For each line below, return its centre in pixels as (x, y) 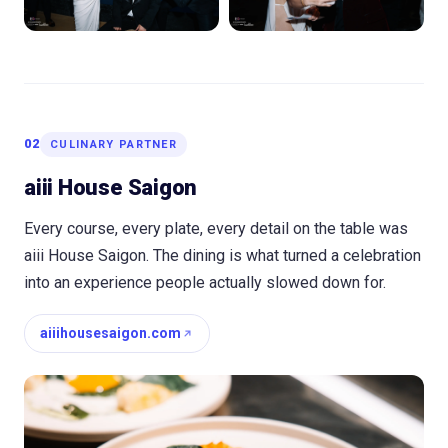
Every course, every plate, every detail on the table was (216, 228)
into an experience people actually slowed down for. (205, 282)
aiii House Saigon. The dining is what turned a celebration (222, 255)
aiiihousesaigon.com (110, 332)
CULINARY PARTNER (114, 144)
